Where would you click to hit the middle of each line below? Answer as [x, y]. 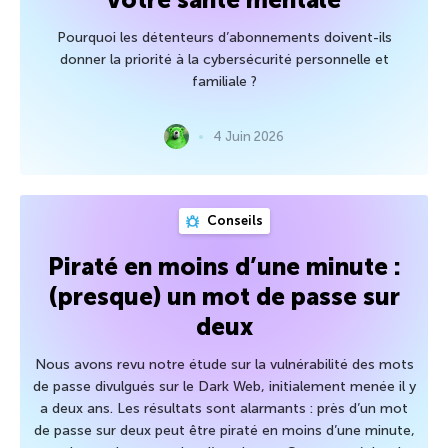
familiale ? [224, 82]
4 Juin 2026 [248, 136]
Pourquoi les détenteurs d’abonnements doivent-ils [224, 38]
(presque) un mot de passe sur [224, 297]
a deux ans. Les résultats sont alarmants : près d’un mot [224, 409]
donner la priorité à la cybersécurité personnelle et [224, 60]
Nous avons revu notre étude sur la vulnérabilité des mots [224, 365]
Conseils [233, 221]
